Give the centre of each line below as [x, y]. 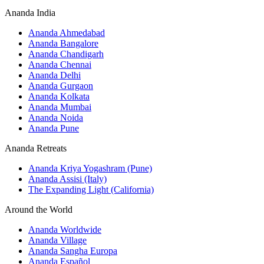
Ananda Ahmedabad [67, 33]
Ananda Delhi [55, 75]
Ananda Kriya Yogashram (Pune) [90, 169]
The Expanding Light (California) [91, 190]
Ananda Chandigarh [66, 54]
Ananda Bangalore [63, 44]
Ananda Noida [56, 118]
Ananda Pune [54, 128]
